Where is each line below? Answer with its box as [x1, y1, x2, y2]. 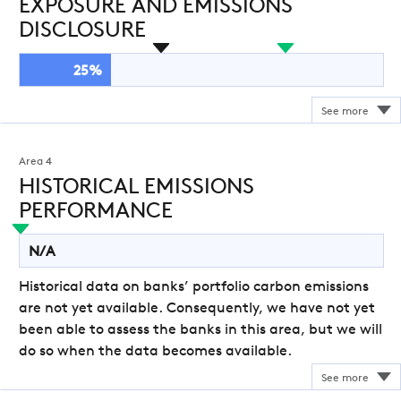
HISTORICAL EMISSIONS [19, 177, 254, 199]
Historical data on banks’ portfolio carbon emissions [19, 280, 369, 294]
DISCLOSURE [19, 21, 146, 42]
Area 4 [19, 157, 52, 167]
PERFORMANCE [19, 201, 173, 223]
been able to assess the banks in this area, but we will [19, 323, 382, 337]
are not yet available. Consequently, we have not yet [19, 302, 375, 316]
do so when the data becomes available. [19, 345, 292, 359]
